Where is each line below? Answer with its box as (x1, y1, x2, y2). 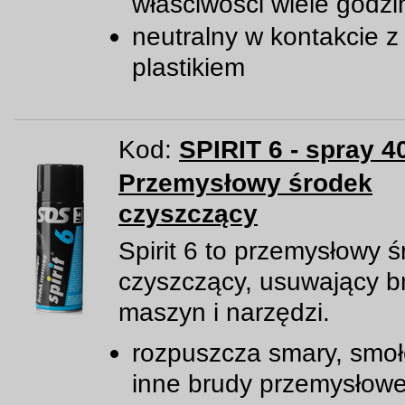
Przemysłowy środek (118, 168, 372, 197)
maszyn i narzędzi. (118, 297, 330, 326)
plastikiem (132, 52, 245, 81)
